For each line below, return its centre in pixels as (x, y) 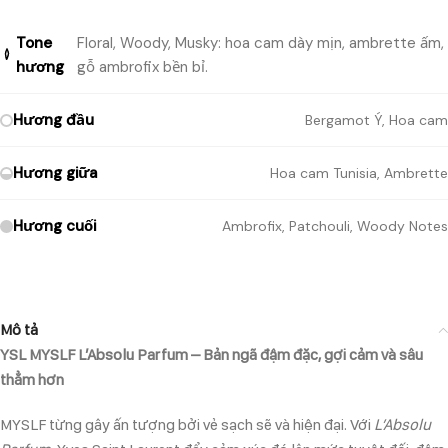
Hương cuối (54, 226)
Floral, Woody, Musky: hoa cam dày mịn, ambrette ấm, (260, 43)
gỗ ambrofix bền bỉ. (142, 67)
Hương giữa (55, 173)
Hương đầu (53, 120)
